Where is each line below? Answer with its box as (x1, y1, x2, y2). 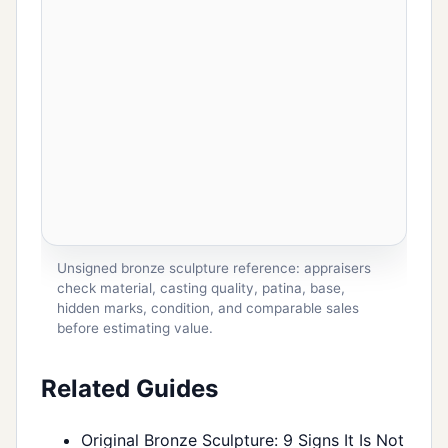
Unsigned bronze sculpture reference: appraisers (57, 260, 371, 277)
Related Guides (41, 374, 218, 404)
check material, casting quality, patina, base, (57, 280, 345, 297)
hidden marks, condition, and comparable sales (57, 300, 359, 317)
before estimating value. (57, 320, 213, 337)
